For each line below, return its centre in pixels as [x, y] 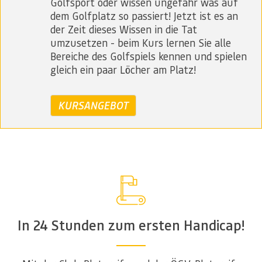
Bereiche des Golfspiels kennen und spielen [149, 56]
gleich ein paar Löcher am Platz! [123, 70]
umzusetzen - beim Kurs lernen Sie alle [141, 43]
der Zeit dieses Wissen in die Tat [124, 29]
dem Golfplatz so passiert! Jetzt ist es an [144, 16]
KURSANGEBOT [93, 106]
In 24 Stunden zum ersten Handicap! [131, 225]
